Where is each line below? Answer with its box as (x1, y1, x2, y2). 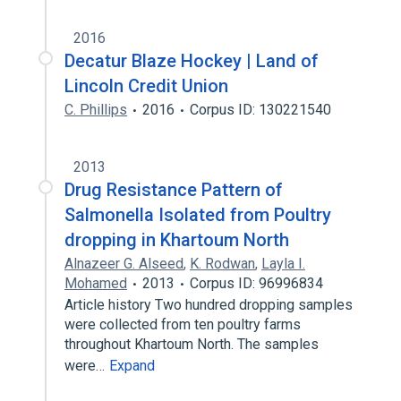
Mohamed (64, 275, 127, 292)
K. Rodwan (190, 255, 255, 272)
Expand (109, 357, 155, 374)
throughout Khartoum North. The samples (64, 336, 319, 353)
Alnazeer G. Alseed (64, 255, 183, 272)
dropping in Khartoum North (64, 229, 289, 251)
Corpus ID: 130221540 (190, 101, 331, 118)
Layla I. (261, 255, 305, 272)
